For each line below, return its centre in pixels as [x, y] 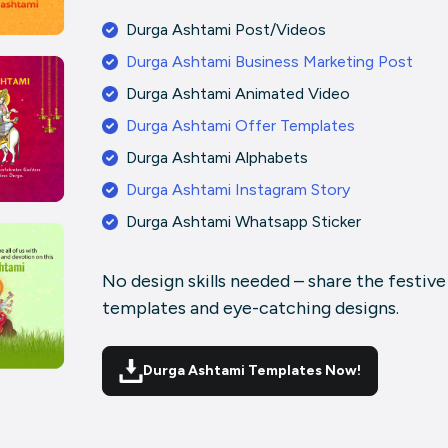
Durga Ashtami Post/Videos [226, 30]
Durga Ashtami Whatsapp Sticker [244, 222]
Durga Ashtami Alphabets [217, 158]
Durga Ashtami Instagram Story [238, 190]
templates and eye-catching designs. [251, 308]
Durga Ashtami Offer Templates [241, 126]
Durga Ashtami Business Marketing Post [270, 62]
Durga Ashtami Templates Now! [252, 371]
